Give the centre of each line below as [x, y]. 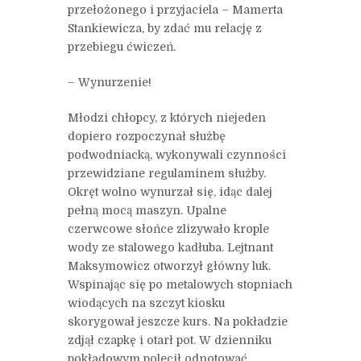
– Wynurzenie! [110, 83]
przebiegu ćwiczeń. [122, 47]
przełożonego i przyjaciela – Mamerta [175, 10]
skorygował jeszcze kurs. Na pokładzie [178, 322]
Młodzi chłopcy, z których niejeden [167, 118]
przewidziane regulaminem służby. [167, 174]
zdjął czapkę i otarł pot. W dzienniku [170, 340]
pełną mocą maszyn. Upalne [147, 211]
